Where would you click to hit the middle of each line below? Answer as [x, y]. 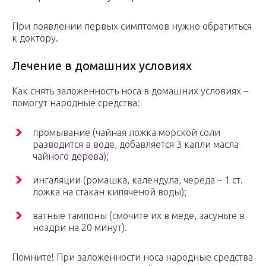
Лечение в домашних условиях [102, 66]
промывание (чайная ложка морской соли [126, 133]
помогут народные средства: [76, 103]
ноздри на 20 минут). [80, 228]
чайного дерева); [71, 156]
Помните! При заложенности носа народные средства [132, 257]
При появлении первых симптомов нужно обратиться [132, 26]
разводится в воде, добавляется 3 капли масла [136, 145]
